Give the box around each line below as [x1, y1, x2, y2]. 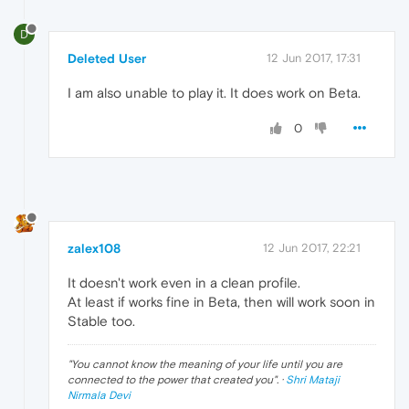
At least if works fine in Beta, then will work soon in [68, 294, 375, 310]
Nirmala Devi [68, 389, 131, 403]
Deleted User [68, 51, 146, 67]
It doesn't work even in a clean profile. [68, 275, 300, 291]
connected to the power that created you [68, 373, 273, 387]
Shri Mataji [286, 373, 340, 387]
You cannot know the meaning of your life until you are [71, 358, 342, 372]
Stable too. [68, 313, 135, 330]
